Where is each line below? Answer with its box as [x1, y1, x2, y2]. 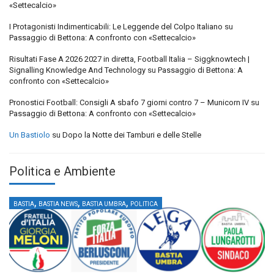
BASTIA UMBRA [82, 201, 126, 208]
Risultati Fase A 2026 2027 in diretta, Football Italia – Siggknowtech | [9, 54, 250, 64]
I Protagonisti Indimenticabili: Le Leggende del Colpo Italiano [9, 22, 223, 32]
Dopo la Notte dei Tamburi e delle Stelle [62, 130, 201, 140]
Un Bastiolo [9, 130, 50, 140]
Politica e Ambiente [9, 164, 116, 179]
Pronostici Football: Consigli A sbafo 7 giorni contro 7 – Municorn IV [9, 98, 249, 108]
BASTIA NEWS [39, 201, 78, 208]
